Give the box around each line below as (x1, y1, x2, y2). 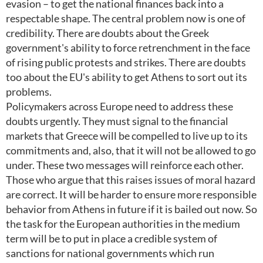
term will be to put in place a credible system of (6, 232, 217, 245)
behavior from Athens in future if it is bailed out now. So (6, 203, 257, 215)
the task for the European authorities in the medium (6, 217, 240, 230)
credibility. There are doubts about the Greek (6, 26, 209, 39)
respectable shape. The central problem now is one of (6, 12, 245, 25)
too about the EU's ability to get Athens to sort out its (6, 70, 247, 83)
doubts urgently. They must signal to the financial (6, 114, 228, 127)
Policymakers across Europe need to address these (6, 100, 233, 113)
